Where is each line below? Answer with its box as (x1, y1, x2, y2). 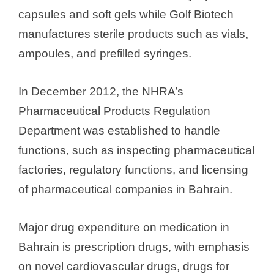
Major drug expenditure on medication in (18, 221, 229, 234)
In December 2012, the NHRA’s (18, 85, 183, 98)
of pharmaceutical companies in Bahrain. (18, 183, 232, 196)
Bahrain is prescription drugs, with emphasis (18, 240, 250, 254)
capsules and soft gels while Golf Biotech (18, 7, 234, 21)
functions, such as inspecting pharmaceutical (18, 144, 254, 157)
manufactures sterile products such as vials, (18, 27, 248, 40)
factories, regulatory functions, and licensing (18, 163, 248, 177)
